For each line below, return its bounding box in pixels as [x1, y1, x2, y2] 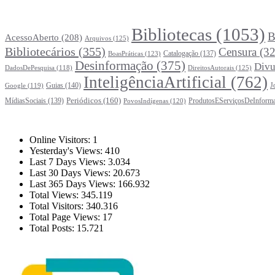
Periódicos [66, 96, 101, 106]
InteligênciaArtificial [83, 73, 227, 92]
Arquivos [85, 34, 111, 42]
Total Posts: [29, 223, 77, 234]
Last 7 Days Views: [29, 157, 108, 168]
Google [5, 82, 26, 90]
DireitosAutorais [188, 64, 234, 72]
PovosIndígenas [123, 98, 168, 105]
